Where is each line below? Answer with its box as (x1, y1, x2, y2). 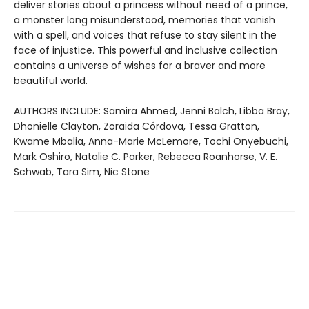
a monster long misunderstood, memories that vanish (14, 13, 275, 28)
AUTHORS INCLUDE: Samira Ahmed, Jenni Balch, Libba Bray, (14, 104, 290, 119)
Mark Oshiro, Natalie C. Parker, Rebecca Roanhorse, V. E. (14, 150, 277, 164)
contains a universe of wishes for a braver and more (14, 59, 266, 73)
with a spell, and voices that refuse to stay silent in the (14, 28, 277, 43)
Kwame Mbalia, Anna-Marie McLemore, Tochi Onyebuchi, (14, 134, 288, 149)
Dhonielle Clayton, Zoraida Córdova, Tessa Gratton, (14, 119, 259, 134)
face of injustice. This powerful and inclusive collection (14, 43, 277, 58)
